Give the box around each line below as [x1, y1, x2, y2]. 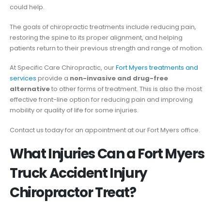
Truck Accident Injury [10, 164, 147, 183]
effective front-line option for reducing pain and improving [10, 95, 193, 105]
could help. [10, 2, 45, 12]
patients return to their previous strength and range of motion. [10, 43, 203, 53]
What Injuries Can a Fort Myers [10, 144, 204, 164]
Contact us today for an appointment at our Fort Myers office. [10, 125, 200, 135]
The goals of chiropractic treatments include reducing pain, [10, 22, 196, 31]
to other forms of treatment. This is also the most [50, 84, 202, 94]
